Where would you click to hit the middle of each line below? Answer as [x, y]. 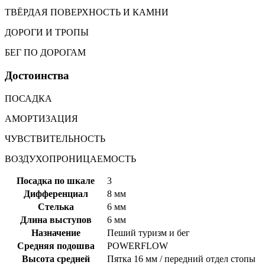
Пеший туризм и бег [148, 232]
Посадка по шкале [56, 180]
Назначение [56, 232]
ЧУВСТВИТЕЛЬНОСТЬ [55, 138]
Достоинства [37, 75]
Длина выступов [56, 219]
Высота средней [56, 258]
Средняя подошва [56, 245]
